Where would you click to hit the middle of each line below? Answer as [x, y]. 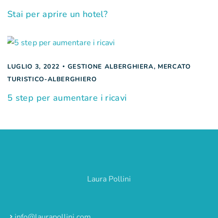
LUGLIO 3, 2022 [34, 66]
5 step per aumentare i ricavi [67, 98]
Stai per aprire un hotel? [57, 14]
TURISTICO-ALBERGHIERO [52, 79]
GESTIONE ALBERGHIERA [110, 66]
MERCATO [174, 66]
